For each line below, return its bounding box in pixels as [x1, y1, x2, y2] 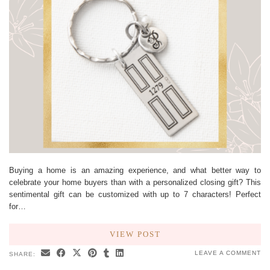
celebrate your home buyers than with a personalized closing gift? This [9, 178, 261, 187]
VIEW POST [109, 230, 161, 239]
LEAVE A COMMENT [195, 250, 261, 256]
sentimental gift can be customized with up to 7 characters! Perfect [9, 190, 261, 199]
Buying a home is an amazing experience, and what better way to [9, 166, 261, 175]
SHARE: [9, 251, 38, 257]
